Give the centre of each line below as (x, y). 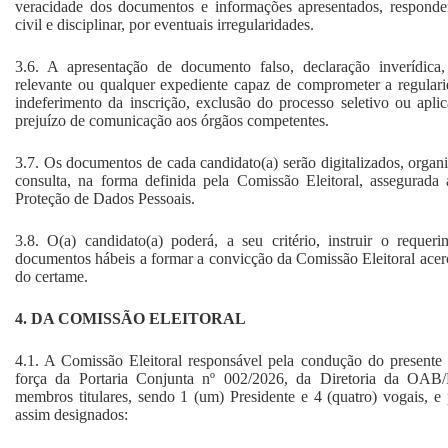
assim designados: (71, 414)
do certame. (51, 276)
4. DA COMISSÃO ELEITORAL (130, 318)
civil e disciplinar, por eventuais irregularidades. (164, 24)
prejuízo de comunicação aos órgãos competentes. (172, 120)
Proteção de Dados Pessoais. (105, 198)
